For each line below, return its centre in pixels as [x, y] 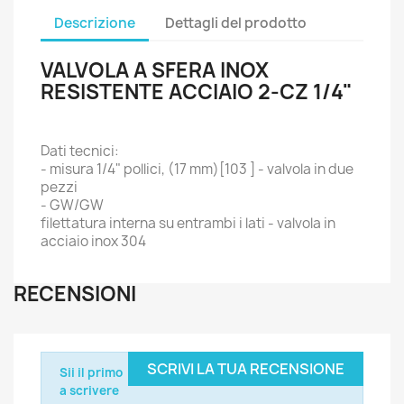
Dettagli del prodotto [236, 23]
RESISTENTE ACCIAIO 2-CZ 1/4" [197, 92]
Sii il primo [91, 372]
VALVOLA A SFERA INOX [155, 70]
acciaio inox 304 [93, 241]
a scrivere [89, 390]
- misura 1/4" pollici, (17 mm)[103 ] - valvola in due [197, 169]
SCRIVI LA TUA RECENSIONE [246, 369]
